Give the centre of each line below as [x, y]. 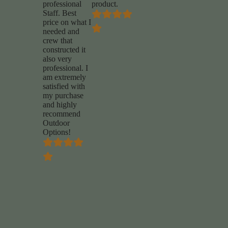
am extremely [64, 77]
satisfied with [64, 87]
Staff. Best [59, 13]
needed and [61, 32]
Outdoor [56, 123]
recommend [61, 114]
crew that [57, 41]
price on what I [67, 22]
